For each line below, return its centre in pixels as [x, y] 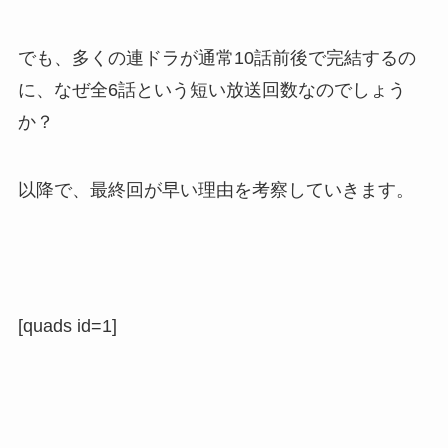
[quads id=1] [67, 325]
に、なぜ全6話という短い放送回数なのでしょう [211, 90]
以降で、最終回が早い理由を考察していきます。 [215, 190]
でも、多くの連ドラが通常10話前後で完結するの [216, 58]
